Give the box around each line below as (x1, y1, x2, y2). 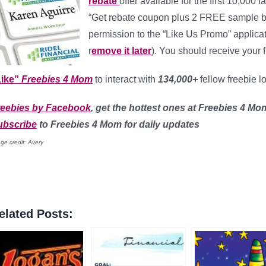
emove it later (91, 46, 151, 56)
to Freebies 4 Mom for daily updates (37, 119, 199, 129)
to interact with (95, 74, 158, 84)
